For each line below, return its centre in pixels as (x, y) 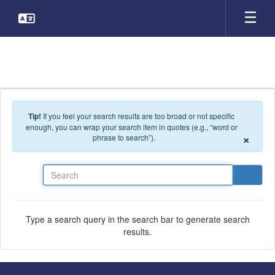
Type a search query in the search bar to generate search (137, 219)
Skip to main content (43, 9)
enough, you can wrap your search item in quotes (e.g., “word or (131, 127)
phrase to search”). (124, 137)
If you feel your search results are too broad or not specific (139, 116)
